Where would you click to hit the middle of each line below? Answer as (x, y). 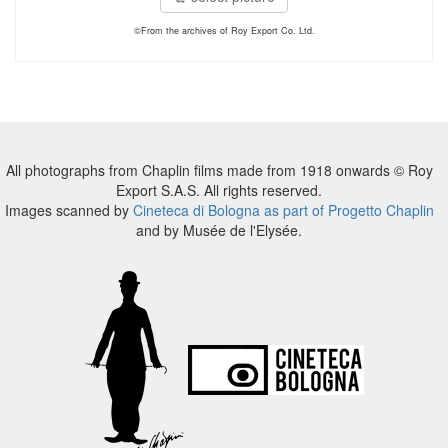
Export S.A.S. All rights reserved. (219, 190)
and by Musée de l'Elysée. (219, 230)
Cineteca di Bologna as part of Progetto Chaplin (283, 210)
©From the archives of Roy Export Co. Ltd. (224, 30)
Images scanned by (68, 210)
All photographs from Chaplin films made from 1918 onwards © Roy (219, 170)
